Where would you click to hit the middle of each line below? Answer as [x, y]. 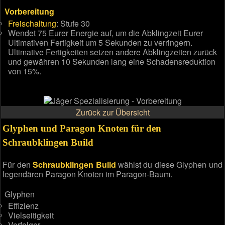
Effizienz [24, 206]
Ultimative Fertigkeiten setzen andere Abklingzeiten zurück [113, 52]
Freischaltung [32, 23]
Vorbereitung [29, 12]
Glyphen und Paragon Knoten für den [82, 128]
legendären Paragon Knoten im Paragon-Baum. [88, 174]
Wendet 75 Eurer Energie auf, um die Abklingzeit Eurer [106, 33]
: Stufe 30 [73, 23]
